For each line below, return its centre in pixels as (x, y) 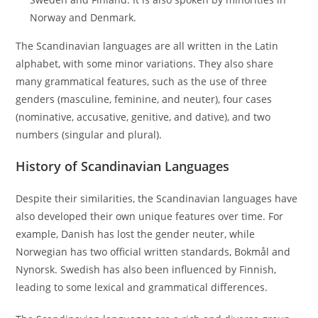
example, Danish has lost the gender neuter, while (136, 234)
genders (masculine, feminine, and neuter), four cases (144, 99)
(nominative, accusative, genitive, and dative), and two (143, 117)
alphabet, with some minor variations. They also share (145, 64)
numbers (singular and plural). (89, 135)
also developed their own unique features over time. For (150, 216)
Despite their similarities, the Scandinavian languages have (157, 199)
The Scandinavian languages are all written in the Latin (147, 46)
